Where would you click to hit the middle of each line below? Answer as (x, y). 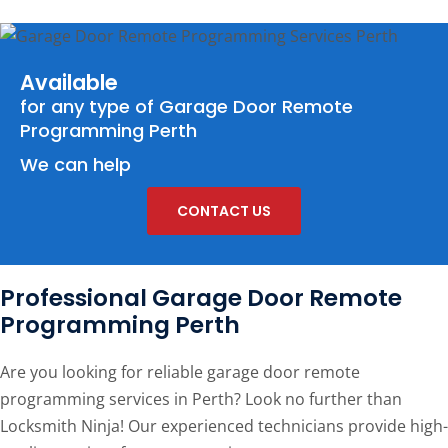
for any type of (89, 107)
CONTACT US (224, 211)
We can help (75, 165)
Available (68, 83)
